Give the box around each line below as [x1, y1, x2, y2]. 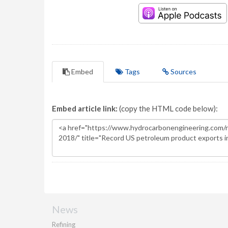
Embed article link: [52, 104, 118, 113]
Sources [169, 67, 196, 76]
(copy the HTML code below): [118, 104, 218, 113]
